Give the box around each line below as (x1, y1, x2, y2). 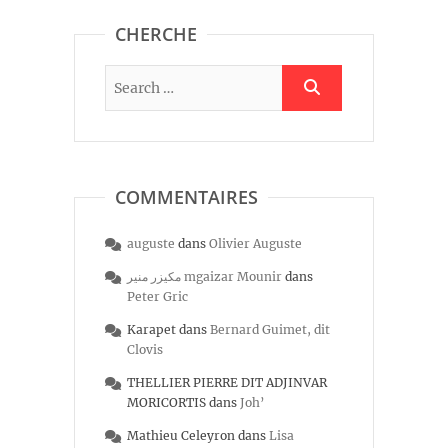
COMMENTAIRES (115, 184, 258, 209)
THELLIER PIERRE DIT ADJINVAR (127, 374, 327, 390)
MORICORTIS (127, 394, 206, 410)
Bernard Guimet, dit (210, 321, 330, 337)
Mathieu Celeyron (127, 427, 235, 443)
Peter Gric (127, 288, 188, 304)
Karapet (127, 321, 176, 337)
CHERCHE (115, 21, 197, 46)
